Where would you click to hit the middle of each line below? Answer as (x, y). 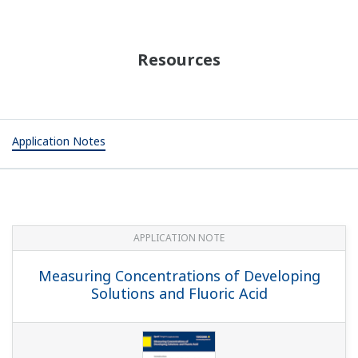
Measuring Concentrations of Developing (179, 275)
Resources (179, 59)
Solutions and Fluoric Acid (179, 293)
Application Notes (59, 141)
